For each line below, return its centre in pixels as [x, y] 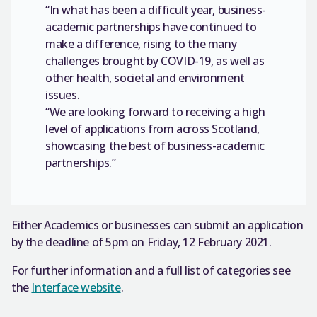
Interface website [76, 287]
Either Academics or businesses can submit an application [157, 225]
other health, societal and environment [145, 78]
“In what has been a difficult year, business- [156, 10]
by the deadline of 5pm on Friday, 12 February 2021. [142, 242]
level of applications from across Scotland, [152, 129]
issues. [63, 95]
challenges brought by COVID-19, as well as [155, 61]
